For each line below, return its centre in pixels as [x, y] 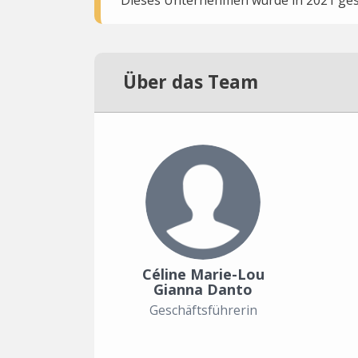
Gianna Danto [203, 289]
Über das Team [191, 82]
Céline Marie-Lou [203, 274]
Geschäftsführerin [203, 310]
